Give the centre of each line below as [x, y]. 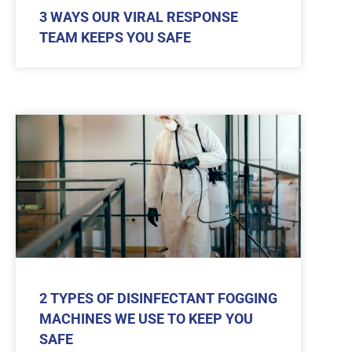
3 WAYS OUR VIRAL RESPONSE [139, 17]
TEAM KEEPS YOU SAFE [115, 38]
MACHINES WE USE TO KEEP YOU [146, 318]
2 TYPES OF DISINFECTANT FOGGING [158, 298]
